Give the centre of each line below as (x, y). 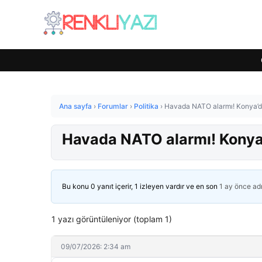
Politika (146, 106)
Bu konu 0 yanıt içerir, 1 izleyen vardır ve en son (141, 186)
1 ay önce (235, 186)
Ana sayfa (75, 106)
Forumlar (113, 106)
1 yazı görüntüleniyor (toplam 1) (112, 219)
